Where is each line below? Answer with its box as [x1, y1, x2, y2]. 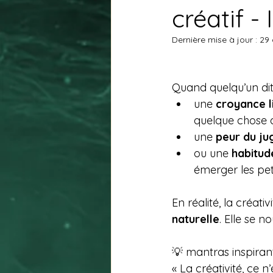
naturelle [172, 211, 219, 226]
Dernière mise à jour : [172, 34, 260, 45]
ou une [194, 146, 232, 160]
